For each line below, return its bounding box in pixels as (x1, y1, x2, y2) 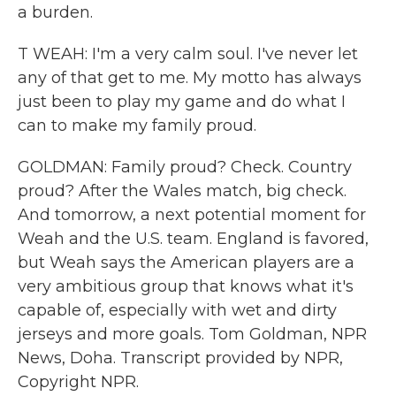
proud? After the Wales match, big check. (18, 181, 346, 201)
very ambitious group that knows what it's (18, 277, 354, 296)
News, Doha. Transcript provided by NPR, (18, 348, 343, 368)
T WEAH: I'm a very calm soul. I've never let (18, 44, 358, 64)
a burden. (18, 3, 93, 22)
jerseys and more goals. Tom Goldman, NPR (18, 324, 367, 344)
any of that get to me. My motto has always (18, 68, 362, 88)
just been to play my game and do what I (18, 92, 346, 111)
